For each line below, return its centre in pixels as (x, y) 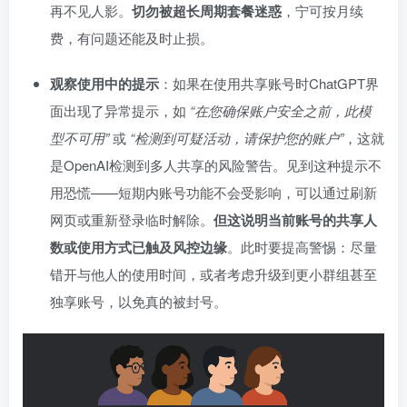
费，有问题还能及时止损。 (132, 38)
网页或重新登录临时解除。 (132, 220)
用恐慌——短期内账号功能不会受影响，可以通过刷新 (213, 193)
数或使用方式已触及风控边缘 (139, 248)
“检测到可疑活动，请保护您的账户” (237, 138)
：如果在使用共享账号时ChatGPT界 (269, 84)
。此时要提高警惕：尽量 (302, 247)
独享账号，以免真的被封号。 (139, 302)
